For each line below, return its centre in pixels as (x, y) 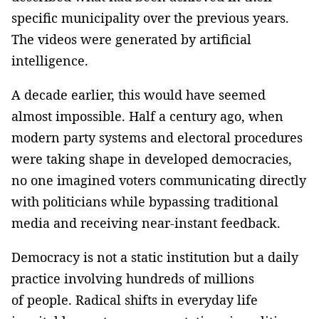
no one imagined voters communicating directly (159, 180)
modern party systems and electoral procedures (157, 137)
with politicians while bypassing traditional (145, 201)
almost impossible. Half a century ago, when (147, 116)
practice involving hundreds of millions (133, 278)
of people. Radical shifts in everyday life (135, 299)
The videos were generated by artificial (131, 39)
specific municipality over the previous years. (150, 17)
